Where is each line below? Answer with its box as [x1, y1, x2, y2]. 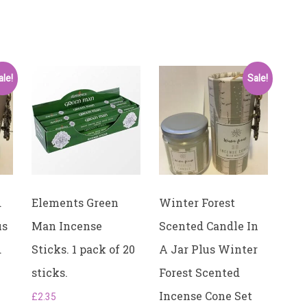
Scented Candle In [159, 219, 259, 234]
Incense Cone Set [159, 288, 253, 304]
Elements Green [32, 195, 119, 210]
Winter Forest [159, 195, 236, 210]
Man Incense [32, 219, 103, 234]
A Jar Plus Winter [159, 242, 258, 257]
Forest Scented [159, 265, 241, 280]
